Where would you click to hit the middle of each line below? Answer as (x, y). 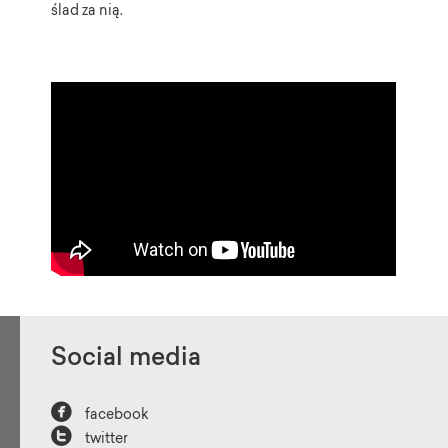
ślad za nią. (87, 12)
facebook (116, 416)
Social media (126, 359)
